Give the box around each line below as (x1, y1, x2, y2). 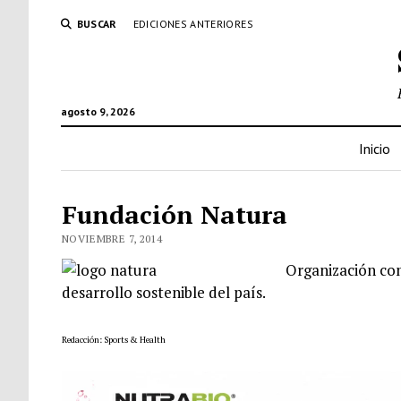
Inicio (359, 140, 390, 158)
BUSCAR (76, 17, 117, 30)
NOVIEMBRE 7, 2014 (61, 232, 163, 245)
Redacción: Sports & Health (61, 334, 166, 346)
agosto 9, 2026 (60, 105, 135, 118)
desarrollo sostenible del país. (61, 281, 266, 303)
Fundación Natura (61, 198, 287, 231)
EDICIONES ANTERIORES (132, 17, 253, 30)
